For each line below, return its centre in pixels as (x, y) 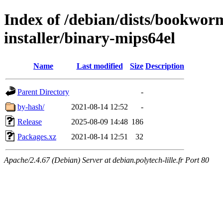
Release (30, 121)
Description (165, 66)
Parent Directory (43, 92)
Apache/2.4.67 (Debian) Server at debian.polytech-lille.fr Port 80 (107, 160)
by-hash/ (31, 107)
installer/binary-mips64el (90, 38)
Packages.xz (37, 136)
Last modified (100, 66)
